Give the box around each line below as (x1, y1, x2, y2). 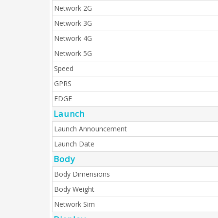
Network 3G (54, 18, 92, 28)
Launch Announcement (54, 124, 127, 133)
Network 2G (54, 3, 92, 13)
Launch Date (54, 139, 94, 148)
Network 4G (54, 34, 92, 43)
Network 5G (54, 49, 92, 58)
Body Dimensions (54, 169, 110, 179)
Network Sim (54, 200, 95, 209)
